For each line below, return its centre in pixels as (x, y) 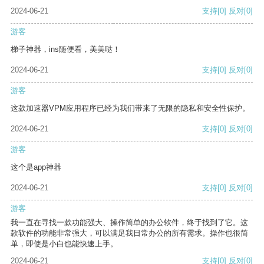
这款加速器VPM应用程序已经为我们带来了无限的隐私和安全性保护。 (130, 108)
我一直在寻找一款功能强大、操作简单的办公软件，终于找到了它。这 (129, 223)
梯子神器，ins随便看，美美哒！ (65, 49)
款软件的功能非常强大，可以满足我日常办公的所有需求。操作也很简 (129, 233)
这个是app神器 (36, 167)
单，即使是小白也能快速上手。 (64, 244)
